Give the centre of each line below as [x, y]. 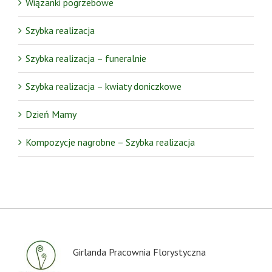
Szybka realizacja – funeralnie [86, 58]
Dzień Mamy [51, 114]
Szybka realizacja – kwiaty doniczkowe [104, 86]
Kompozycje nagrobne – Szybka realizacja [110, 142]
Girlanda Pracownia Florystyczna [139, 252]
